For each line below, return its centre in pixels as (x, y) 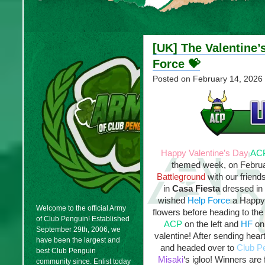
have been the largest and (78, 240)
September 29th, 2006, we (78, 230)
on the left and (211, 224)
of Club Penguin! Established (83, 219)
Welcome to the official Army (81, 208)
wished (173, 200)
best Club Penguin (66, 251)
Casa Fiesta (196, 188)
